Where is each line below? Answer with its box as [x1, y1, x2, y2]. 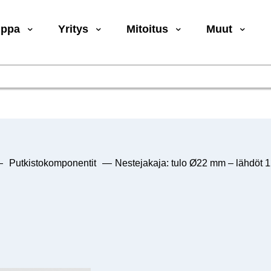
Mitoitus [126, 23, 169, 36]
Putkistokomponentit [8, 157, 96, 168]
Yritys [58, 23, 89, 36]
